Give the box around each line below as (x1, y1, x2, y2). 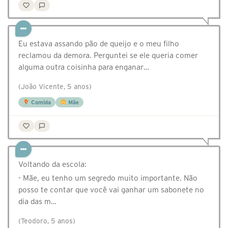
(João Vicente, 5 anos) (18, 83, 92, 91)
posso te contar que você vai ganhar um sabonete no (18, 185, 204, 194)
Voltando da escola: (18, 160, 87, 169)
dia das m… (18, 197, 56, 206)
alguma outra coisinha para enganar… (18, 63, 149, 72)
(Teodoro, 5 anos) (18, 217, 75, 225)
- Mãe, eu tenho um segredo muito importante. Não (18, 174, 197, 183)
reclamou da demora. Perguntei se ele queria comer (18, 51, 198, 60)
